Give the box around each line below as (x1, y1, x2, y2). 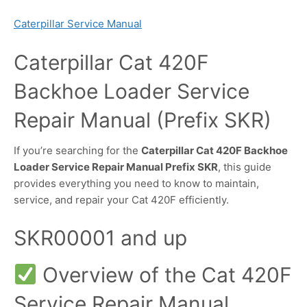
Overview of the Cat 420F (37, 262, 293, 288)
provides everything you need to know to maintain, (14, 176, 259, 190)
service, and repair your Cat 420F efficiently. (14, 193, 229, 206)
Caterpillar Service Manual (14, 17, 142, 31)
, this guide (218, 160, 271, 173)
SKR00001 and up (14, 225, 187, 251)
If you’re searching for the (14, 143, 141, 157)
